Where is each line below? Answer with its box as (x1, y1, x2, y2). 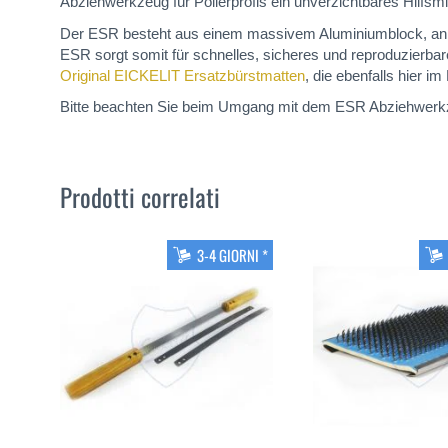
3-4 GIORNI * (196, 243, 268, 266)
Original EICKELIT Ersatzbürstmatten (60, 66, 305, 84)
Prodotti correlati (60, 177, 220, 215)
